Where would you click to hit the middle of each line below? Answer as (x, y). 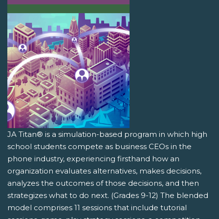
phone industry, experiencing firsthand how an (93, 159)
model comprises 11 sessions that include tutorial (97, 208)
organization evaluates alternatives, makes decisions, (104, 171)
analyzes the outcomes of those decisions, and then (103, 183)
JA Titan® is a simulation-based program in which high (107, 134)
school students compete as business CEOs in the (99, 147)
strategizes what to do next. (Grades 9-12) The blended (108, 196)
